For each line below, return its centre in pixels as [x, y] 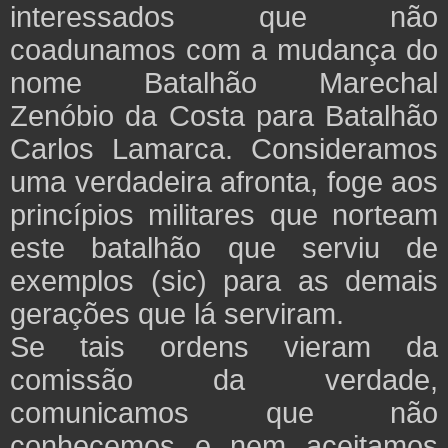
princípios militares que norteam [224, 214]
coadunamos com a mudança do [224, 49]
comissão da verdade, [224, 379]
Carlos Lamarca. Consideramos [224, 148]
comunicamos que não [224, 412]
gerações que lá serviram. [177, 313]
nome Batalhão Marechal [224, 82]
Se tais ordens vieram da [224, 346]
